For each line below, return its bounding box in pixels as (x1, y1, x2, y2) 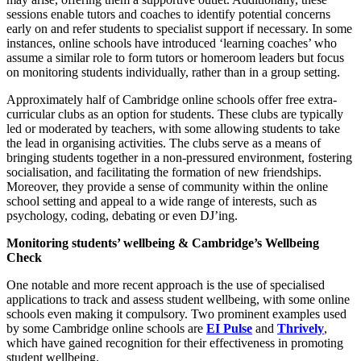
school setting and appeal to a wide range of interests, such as (6, 193, 317, 208)
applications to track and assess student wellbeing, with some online (6, 292, 350, 306)
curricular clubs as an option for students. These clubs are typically (6, 106, 343, 121)
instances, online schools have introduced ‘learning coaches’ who (6, 35, 337, 50)
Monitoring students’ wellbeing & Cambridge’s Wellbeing (6, 235, 319, 250)
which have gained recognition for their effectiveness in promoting (6, 335, 343, 350)
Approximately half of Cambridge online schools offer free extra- (6, 92, 337, 106)
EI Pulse (206, 321, 252, 335)
